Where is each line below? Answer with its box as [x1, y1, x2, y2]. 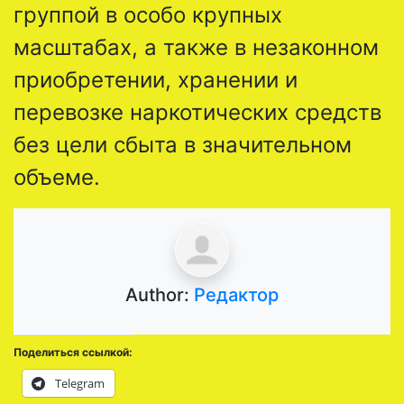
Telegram [55, 374, 105, 391]
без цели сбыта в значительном [14, 131, 352, 158]
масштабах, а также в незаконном [14, 33, 379, 60]
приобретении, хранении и [14, 66, 298, 93]
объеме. [14, 163, 106, 190]
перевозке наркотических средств [14, 98, 381, 125]
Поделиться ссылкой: [14, 344, 133, 359]
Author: [125, 283, 194, 306]
